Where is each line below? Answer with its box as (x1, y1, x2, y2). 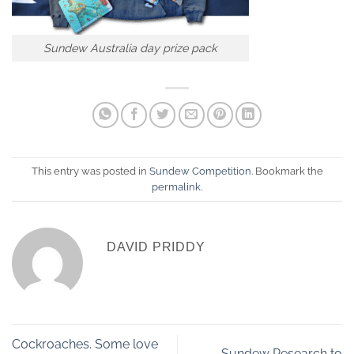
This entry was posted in (31, 164, 149, 177)
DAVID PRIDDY (107, 240, 205, 254)
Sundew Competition (149, 164, 251, 177)
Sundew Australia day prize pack (43, 41, 217, 55)
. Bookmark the (250, 164, 323, 177)
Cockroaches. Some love (12, 336, 158, 352)
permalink (152, 180, 201, 193)
